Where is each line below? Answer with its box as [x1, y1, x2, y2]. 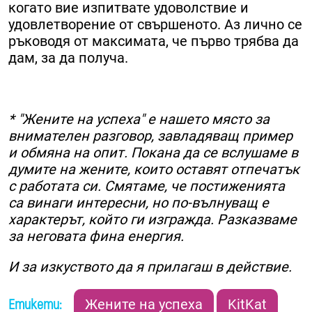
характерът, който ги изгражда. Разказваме [8, 211, 297, 228]
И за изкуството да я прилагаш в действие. [8, 258, 292, 276]
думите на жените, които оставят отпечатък [8, 161, 299, 178]
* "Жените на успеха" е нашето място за [8, 111, 270, 128]
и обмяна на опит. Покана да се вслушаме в [8, 144, 298, 162]
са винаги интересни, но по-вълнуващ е [8, 194, 269, 212]
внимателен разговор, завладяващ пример [8, 127, 292, 145]
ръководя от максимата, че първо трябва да [8, 33, 299, 50]
